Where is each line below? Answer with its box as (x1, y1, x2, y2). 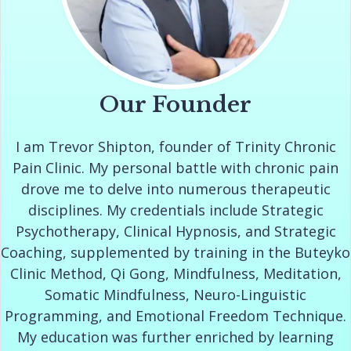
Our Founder (100, 90, 251, 118)
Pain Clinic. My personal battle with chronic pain (13, 157, 338, 177)
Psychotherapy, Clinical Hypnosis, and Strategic (15, 221, 336, 241)
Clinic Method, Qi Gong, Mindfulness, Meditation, (9, 263, 342, 283)
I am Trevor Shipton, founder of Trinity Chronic (15, 136, 336, 156)
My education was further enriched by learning (17, 327, 334, 346)
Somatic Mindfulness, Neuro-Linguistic (45, 284, 306, 304)
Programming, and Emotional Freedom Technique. (5, 306, 346, 325)
